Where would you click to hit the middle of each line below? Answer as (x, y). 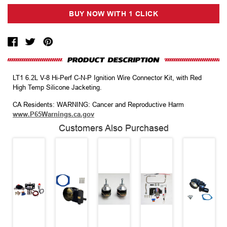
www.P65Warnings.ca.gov (53, 115)
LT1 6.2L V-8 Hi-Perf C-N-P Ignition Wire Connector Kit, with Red (107, 78)
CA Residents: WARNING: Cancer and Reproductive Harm (98, 105)
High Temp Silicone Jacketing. (57, 88)
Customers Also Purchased (113, 128)
